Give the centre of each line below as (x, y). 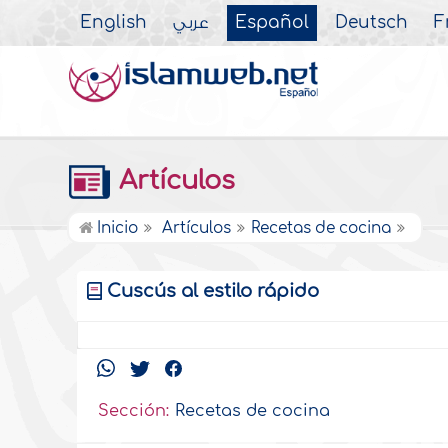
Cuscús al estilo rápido (213, 291)
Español (272, 23)
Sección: (134, 411)
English (114, 23)
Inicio (116, 228)
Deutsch (372, 23)
